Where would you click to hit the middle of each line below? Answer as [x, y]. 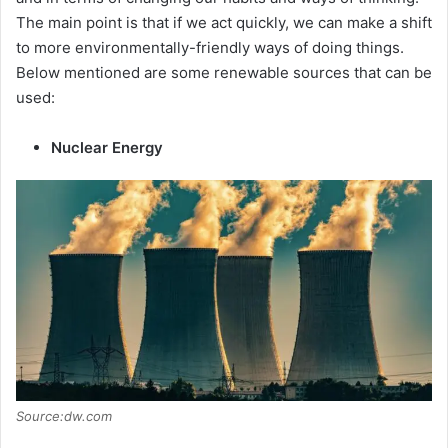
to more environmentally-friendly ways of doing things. [210, 47]
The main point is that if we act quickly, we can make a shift [224, 22]
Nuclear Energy [107, 147]
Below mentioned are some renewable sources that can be [224, 72]
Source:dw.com [64, 416]
